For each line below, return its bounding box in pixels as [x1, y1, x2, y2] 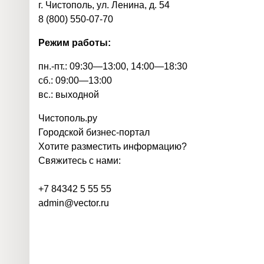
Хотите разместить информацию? [38, 141, 187, 151]
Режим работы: [38, 38, 111, 48]
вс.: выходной [38, 90, 99, 100]
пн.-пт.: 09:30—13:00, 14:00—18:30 [38, 61, 187, 71]
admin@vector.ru [38, 198, 109, 208]
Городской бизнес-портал [38, 127, 150, 137]
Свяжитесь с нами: [38, 156, 121, 166]
